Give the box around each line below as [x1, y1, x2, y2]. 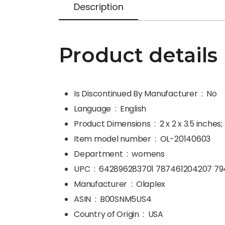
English [120, 103, 147, 115]
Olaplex [136, 178, 166, 190]
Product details [59, 43, 217, 67]
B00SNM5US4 [99, 193, 152, 205]
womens [132, 148, 165, 160]
